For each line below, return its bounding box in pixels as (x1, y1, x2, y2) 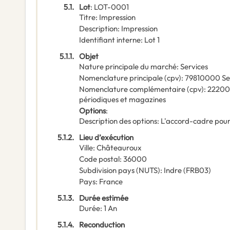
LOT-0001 (94, 2, 129, 12)
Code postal (79, 154, 120, 164)
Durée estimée (79, 193, 128, 203)
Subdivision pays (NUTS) (79, 165, 160, 176)
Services (180, 62, 208, 72)
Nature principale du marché (79, 62, 177, 72)
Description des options (79, 116, 157, 126)
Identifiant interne (79, 35, 141, 45)
